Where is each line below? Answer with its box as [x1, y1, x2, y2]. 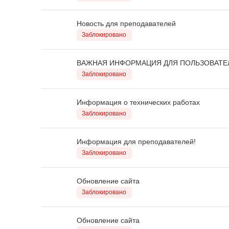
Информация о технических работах [77, 98, 200, 106]
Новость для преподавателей [77, 19, 176, 28]
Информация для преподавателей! [77, 137, 196, 146]
